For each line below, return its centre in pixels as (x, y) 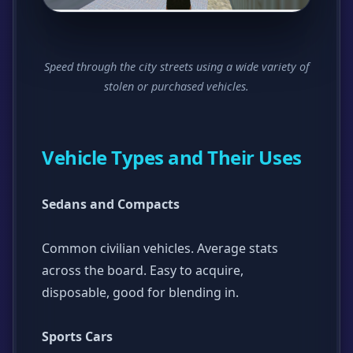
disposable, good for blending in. (140, 292)
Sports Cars (77, 336)
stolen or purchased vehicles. (176, 86)
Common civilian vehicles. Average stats (160, 248)
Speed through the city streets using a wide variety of (176, 66)
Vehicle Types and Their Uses (172, 157)
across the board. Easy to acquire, (143, 270)
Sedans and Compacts (111, 204)
